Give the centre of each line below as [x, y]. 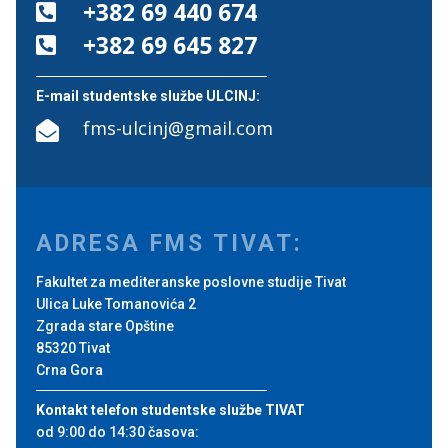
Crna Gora [69, 369]
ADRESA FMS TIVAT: [169, 243]
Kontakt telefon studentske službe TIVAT [170, 409]
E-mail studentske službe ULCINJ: [148, 95]
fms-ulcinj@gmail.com [178, 127]
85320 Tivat [73, 347]
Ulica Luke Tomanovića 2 [116, 303]
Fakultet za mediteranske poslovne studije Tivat [191, 281]
